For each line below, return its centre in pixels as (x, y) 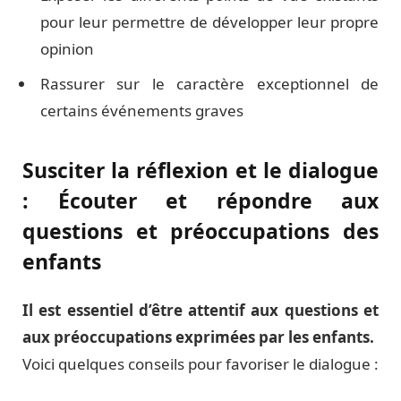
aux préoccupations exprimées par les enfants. (198, 337)
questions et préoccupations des (200, 230)
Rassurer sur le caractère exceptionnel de (209, 83)
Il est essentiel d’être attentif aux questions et (200, 310)
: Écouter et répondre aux (200, 200)
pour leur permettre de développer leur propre (209, 22)
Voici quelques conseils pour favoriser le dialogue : (200, 363)
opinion (67, 49)
